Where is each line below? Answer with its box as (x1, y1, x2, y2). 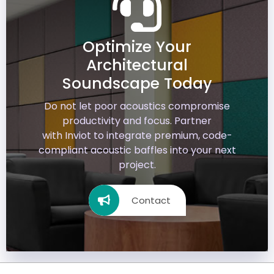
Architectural (86, 54, 188, 76)
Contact (131, 193, 171, 207)
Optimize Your (83, 35, 191, 57)
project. (118, 157, 156, 172)
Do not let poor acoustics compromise (44, 98, 230, 113)
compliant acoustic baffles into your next (38, 143, 236, 157)
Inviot (64, 128, 91, 143)
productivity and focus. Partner (62, 113, 212, 128)
